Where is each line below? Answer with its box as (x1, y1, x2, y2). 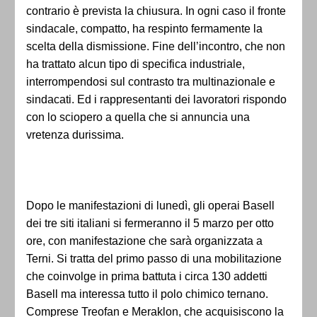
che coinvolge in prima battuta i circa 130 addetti (26, 270, 267, 283)
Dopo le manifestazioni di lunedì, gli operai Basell (26, 200, 275, 212)
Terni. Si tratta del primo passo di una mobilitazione (26, 253, 282, 265)
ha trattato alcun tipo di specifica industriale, (26, 58, 245, 71)
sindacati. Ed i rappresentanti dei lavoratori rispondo (26, 93, 287, 106)
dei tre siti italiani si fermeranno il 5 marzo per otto (26, 217, 274, 230)
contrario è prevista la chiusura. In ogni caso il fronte (26, 5, 286, 18)
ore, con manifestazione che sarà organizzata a (26, 235, 263, 248)
